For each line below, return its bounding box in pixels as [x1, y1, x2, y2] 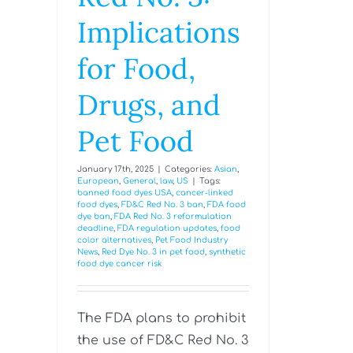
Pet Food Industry [155, 236, 228, 245]
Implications [77, 14, 240, 51]
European [77, 176, 119, 186]
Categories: [165, 165, 214, 174]
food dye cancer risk [77, 259, 162, 269]
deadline [77, 224, 113, 233]
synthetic [209, 247, 246, 257]
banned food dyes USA [77, 188, 172, 198]
